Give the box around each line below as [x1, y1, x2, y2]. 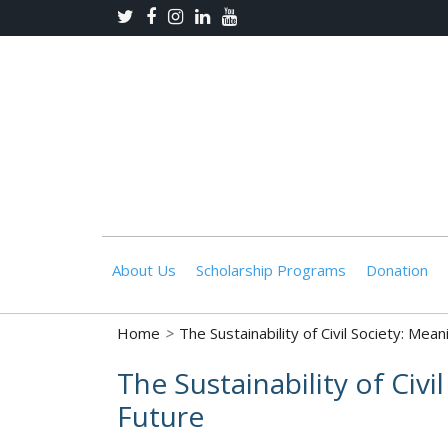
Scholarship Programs [196, 260, 346, 280]
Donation [366, 260, 428, 280]
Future [117, 397, 204, 435]
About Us [112, 260, 176, 280]
